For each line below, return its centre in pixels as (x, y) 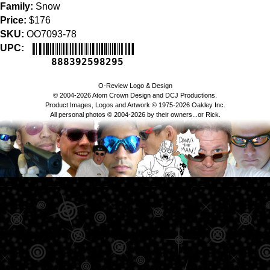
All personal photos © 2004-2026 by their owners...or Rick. (135, 115)
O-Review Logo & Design (135, 86)
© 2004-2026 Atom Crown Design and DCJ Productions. (135, 96)
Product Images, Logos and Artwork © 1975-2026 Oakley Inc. (135, 105)
